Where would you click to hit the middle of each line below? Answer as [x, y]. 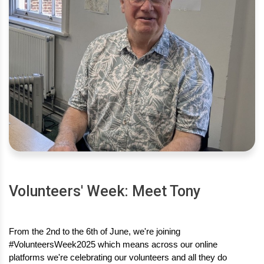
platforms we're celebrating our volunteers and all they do [118, 257]
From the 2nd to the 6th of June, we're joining [95, 231]
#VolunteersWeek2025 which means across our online [113, 244]
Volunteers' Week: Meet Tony [105, 191]
